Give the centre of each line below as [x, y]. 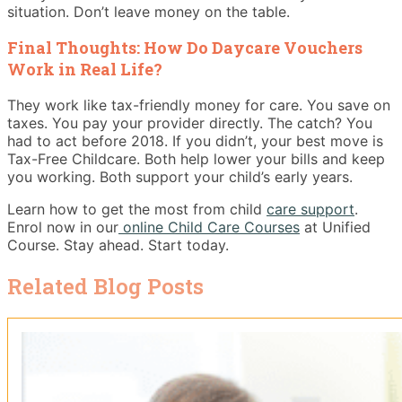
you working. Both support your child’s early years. [180, 176]
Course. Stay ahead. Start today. [118, 245]
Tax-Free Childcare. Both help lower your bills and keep [196, 158]
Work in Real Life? [85, 69]
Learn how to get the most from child [137, 209]
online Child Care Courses [211, 227]
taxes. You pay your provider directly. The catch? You [190, 122]
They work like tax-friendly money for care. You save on [199, 105]
